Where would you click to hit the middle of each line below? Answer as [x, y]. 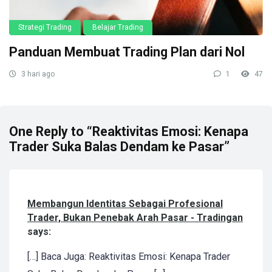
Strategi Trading [45, 27]
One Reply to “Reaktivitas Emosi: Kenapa [129, 131]
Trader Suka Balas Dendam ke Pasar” [119, 146]
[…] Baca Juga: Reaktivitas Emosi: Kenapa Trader [129, 256]
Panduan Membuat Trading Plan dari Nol [127, 52]
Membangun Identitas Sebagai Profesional [125, 203]
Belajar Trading [118, 27]
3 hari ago [37, 74]
